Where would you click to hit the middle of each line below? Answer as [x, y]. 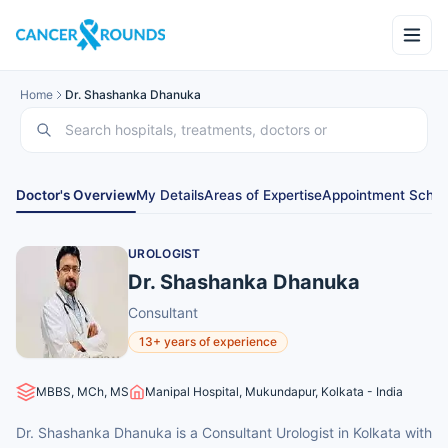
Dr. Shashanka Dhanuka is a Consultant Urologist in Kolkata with [224, 432]
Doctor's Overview [76, 195]
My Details [170, 195]
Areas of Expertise [263, 195]
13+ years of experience [208, 341]
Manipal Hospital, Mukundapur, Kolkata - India [274, 391]
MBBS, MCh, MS [82, 391]
